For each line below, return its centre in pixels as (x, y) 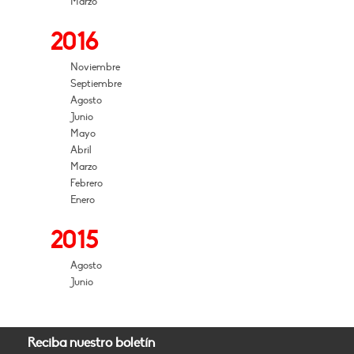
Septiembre (96, 84)
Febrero (87, 183)
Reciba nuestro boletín (91, 343)
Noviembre (96, 67)
